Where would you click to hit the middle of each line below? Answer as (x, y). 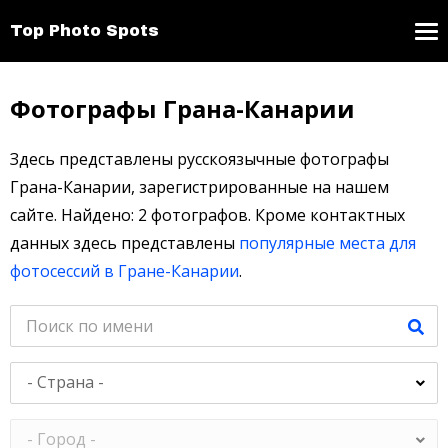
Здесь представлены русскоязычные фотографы (199, 159)
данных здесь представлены (124, 243)
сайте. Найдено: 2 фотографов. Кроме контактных (207, 215)
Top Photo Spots (84, 30)
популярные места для (327, 243)
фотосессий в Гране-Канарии (124, 271)
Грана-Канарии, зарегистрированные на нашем (199, 187)
